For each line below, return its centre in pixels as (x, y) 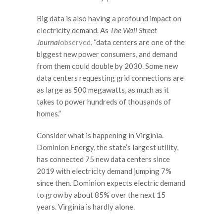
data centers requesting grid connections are (110, 78)
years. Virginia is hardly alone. (86, 206)
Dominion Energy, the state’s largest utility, (108, 147)
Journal (48, 42)
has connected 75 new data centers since (103, 159)
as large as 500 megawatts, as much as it (103, 90)
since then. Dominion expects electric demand (111, 183)
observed (75, 42)
